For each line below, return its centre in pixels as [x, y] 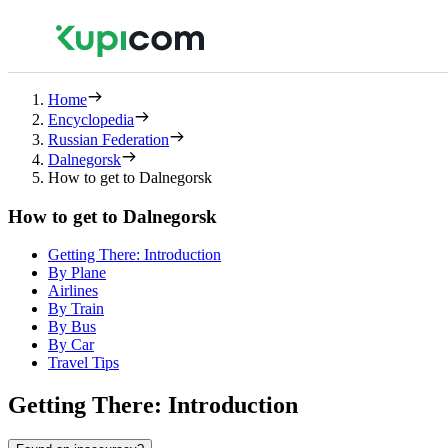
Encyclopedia [91, 119]
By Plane [77, 273]
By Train [76, 309]
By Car [71, 345]
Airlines [73, 291]
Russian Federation [108, 139]
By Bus [72, 327]
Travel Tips [83, 363]
